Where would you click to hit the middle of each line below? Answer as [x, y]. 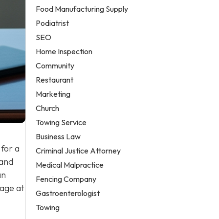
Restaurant [55, 79]
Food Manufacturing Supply [82, 9]
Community [55, 65]
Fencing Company [66, 179]
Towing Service [61, 122]
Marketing [53, 94]
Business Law [58, 136]
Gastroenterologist [68, 193]
